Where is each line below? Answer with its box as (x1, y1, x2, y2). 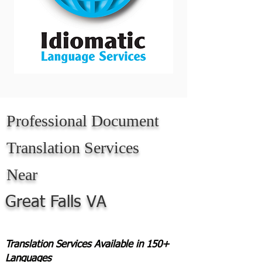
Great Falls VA (5, 194, 106, 211)
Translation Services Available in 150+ (5, 240, 169, 250)
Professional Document (6, 112, 159, 130)
